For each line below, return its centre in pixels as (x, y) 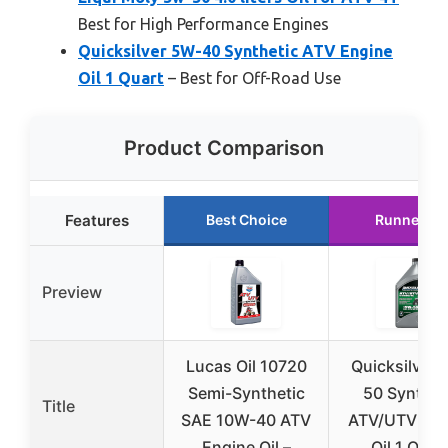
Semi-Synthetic (246, 392)
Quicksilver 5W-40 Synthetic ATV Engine (235, 50)
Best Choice (246, 219)
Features (96, 220)
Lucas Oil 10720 (246, 365)
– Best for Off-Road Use (252, 77)
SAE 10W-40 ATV (246, 419)
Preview (72, 291)
